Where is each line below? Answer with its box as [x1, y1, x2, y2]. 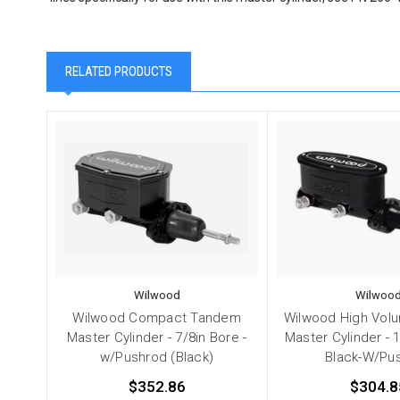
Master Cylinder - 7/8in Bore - [66, 329, 247, 346]
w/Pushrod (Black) [99, 349, 214, 366]
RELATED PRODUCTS [65, 63, 172, 80]
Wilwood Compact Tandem [72, 310, 241, 327]
